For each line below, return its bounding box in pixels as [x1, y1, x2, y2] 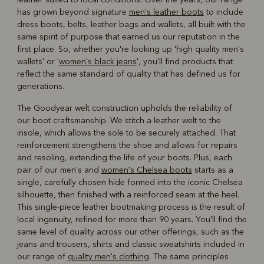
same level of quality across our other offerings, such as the [16, 226, 244, 237]
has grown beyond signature [16, 6, 129, 17]
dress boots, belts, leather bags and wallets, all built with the [16, 19, 246, 29]
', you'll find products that [136, 56, 233, 67]
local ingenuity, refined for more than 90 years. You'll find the [16, 214, 247, 225]
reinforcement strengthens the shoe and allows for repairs [16, 140, 237, 150]
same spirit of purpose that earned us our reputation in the [16, 31, 240, 42]
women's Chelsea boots [101, 164, 192, 175]
